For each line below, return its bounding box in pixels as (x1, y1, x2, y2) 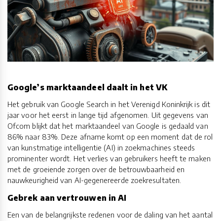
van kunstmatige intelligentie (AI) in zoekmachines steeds (7, 143, 195, 152)
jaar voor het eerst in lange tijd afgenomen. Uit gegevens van (7, 110, 208, 119)
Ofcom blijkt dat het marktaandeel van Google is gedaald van (7, 121, 208, 130)
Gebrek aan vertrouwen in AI (7, 192, 127, 203)
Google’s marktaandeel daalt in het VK (7, 82, 167, 93)
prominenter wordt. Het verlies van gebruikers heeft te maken (7, 153, 211, 163)
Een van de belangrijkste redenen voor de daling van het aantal (7, 210, 213, 219)
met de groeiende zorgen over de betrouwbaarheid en (7, 164, 184, 174)
